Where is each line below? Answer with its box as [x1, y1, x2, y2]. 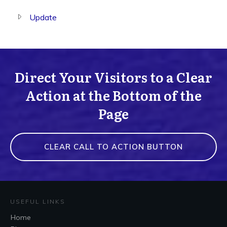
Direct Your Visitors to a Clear [15, 67, 212, 87]
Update [29, 12, 57, 22]
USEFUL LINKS [10, 197, 65, 205]
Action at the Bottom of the [25, 85, 202, 105]
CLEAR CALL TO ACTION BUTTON [44, 142, 183, 152]
